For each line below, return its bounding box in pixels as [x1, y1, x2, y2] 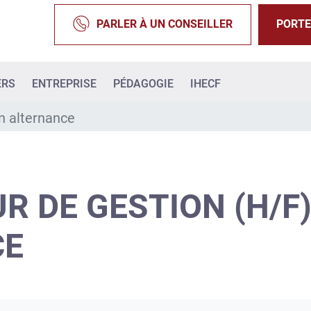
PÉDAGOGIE [113, 77, 174, 91]
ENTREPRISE [32, 77, 96, 91]
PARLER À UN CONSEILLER [96, 17, 233, 31]
